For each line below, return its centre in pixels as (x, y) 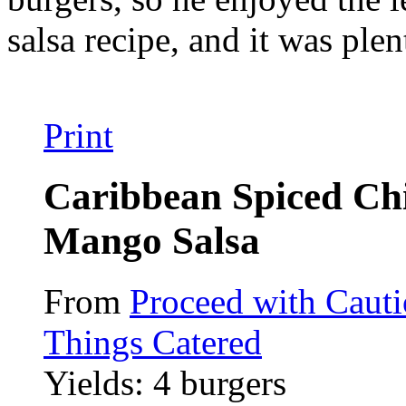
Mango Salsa (152, 241)
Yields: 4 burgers (165, 383)
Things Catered (153, 343)
